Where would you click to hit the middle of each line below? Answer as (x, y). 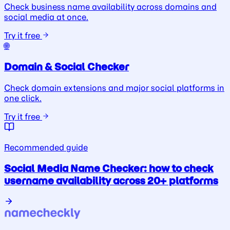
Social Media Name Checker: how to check (109, 168)
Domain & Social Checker (66, 67)
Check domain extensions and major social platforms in (114, 88)
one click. (23, 98)
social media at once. (46, 17)
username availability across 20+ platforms (111, 180)
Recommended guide (46, 148)
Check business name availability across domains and (110, 6)
